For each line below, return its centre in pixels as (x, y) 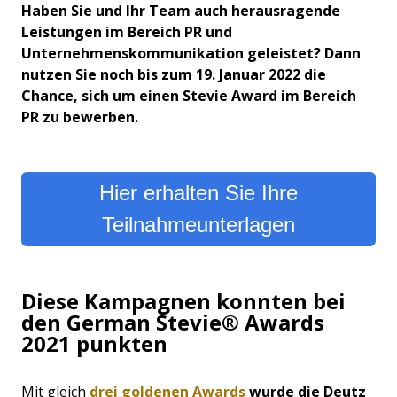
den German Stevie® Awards (173, 323)
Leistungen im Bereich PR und (127, 32)
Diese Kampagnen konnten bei (183, 301)
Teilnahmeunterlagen (198, 225)
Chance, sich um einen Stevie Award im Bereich (189, 96)
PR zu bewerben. (82, 117)
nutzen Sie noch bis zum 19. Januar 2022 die (174, 75)
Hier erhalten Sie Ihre (198, 193)
